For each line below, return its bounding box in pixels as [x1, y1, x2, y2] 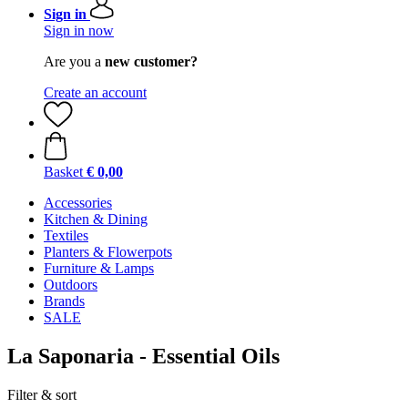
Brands [44, 293, 85, 309]
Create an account [44, 85, 147, 100]
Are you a [44, 54, 105, 69]
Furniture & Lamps [44, 260, 154, 276]
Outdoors [44, 277, 97, 292]
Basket [44, 164, 83, 179]
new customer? [105, 54, 198, 69]
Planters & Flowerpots [44, 244, 172, 260]
